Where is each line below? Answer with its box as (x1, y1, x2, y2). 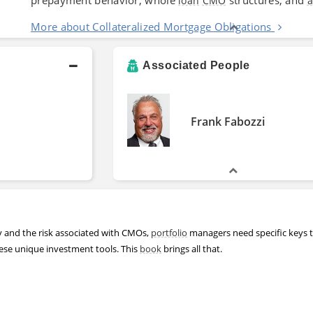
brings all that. (161, 242, 222, 255)
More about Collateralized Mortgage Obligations (31, 19, 272, 34)
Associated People (143, 59, 250, 71)
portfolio (151, 226, 187, 239)
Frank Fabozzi (190, 113, 265, 129)
